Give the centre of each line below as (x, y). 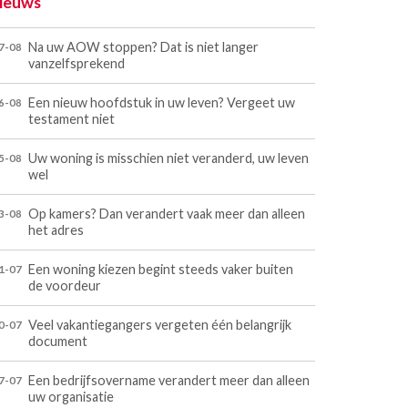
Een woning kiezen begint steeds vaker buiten (160, 270)
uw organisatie (71, 397)
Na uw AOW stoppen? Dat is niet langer (143, 47)
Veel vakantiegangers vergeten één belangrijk (159, 325)
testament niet (71, 119)
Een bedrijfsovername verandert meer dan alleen (168, 381)
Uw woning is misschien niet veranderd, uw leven (168, 158)
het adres (56, 230)
